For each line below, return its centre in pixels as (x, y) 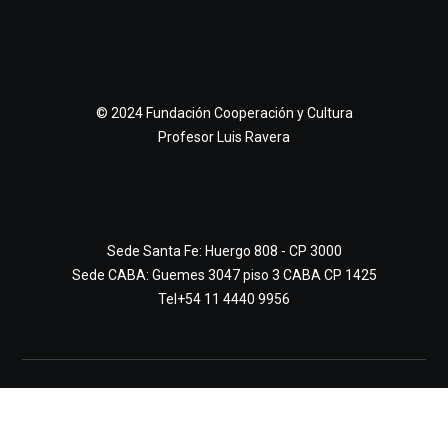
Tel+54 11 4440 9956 (224, 298)
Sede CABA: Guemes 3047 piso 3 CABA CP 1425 (224, 274)
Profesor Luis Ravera (224, 136)
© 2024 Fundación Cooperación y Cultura (224, 112)
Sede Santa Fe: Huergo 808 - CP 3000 (224, 250)
